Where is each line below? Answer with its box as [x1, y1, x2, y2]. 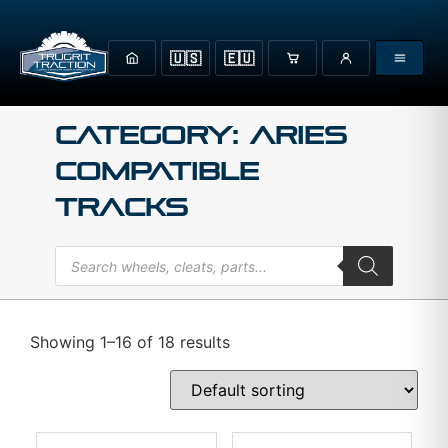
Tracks [54, 193, 188, 223]
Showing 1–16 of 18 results [30, 331, 230, 352]
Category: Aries [54, 121, 347, 151]
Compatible [54, 157, 259, 187]
